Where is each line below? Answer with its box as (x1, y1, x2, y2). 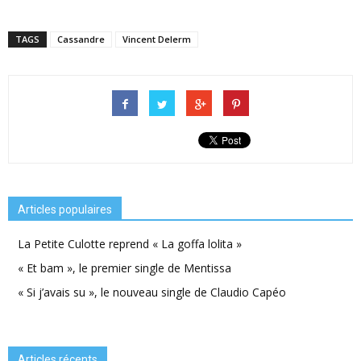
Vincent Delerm (122, 33, 191, 46)
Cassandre (57, 33, 105, 46)
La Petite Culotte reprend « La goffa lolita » (18, 236, 242, 252)
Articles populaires (18, 203, 112, 217)
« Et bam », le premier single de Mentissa (18, 260, 231, 276)
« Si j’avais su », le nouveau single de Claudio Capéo (18, 284, 286, 301)
